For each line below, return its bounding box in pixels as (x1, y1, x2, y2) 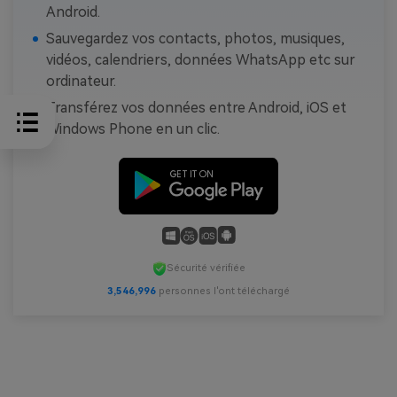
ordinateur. (45, 73, 116, 90)
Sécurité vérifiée (166, 261, 245, 274)
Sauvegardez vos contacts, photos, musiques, (45, 30, 345, 48)
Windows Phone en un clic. (45, 121, 220, 138)
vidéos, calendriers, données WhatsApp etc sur (45, 51, 355, 69)
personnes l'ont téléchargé (156, 284, 290, 297)
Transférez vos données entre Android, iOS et (45, 99, 346, 117)
